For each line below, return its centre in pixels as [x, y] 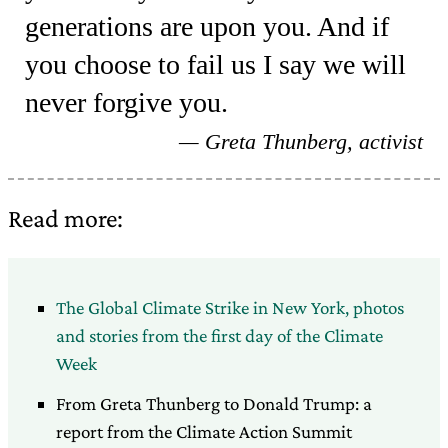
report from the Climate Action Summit [204, 432]
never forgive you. [127, 102]
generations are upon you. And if [207, 26]
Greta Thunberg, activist [313, 141]
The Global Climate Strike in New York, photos [230, 308]
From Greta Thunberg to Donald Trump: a [214, 404]
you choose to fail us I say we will [216, 64]
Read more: [65, 219]
